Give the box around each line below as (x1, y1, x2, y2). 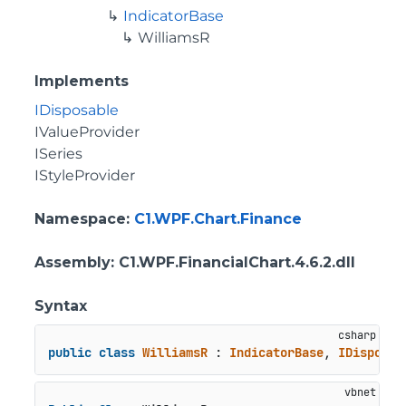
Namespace (34, 210, 126, 227)
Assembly (34, 254, 111, 271)
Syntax (34, 297, 87, 314)
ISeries (34, 145, 82, 162)
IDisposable (34, 101, 119, 119)
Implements (34, 72, 129, 90)
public (47, 344, 92, 362)
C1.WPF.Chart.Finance (134, 210, 302, 227)
